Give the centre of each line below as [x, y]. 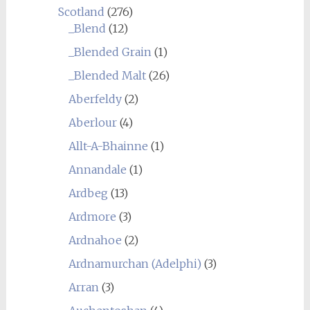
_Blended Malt [107, 75]
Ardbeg [88, 193]
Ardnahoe [95, 240]
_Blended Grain [110, 52]
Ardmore [92, 217]
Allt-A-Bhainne [108, 146]
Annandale [97, 170]
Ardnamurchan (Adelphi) [135, 264]
